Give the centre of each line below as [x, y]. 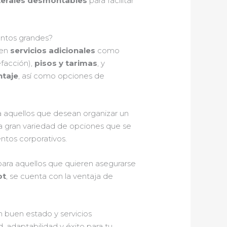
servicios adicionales [53, 51]
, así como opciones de [62, 76]
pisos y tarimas [66, 63]
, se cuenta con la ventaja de [60, 176]
